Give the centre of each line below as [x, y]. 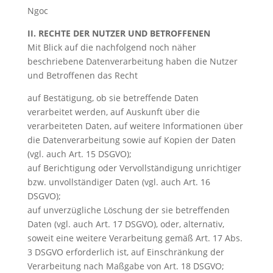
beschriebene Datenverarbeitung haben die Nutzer [132, 61]
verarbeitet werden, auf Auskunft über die [113, 112]
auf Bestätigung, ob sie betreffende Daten [113, 98]
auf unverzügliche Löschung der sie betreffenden [128, 210]
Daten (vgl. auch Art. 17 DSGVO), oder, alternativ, [126, 224]
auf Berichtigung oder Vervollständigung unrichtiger [134, 168]
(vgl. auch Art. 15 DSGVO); [79, 154]
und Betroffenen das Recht [82, 75]
